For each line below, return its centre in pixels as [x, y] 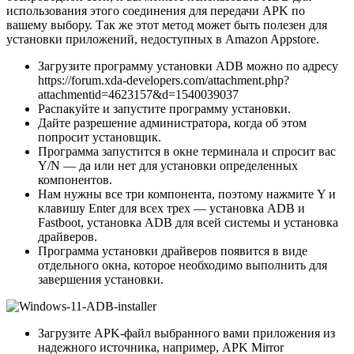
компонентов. [75, 179]
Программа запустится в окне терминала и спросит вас [187, 151]
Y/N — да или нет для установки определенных [168, 165]
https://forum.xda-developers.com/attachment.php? [164, 80]
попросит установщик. [100, 137]
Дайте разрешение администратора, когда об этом [172, 122]
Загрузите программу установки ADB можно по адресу [188, 66]
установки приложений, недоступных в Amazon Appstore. [163, 39]
